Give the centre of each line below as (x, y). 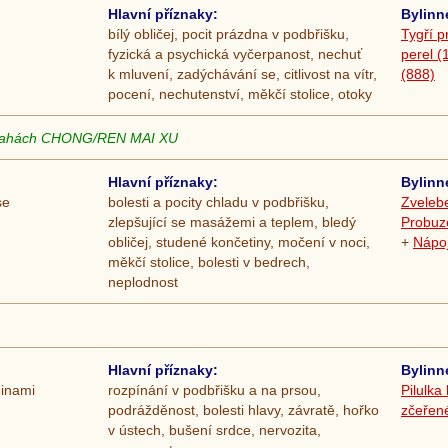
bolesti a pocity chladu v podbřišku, (218, 202)
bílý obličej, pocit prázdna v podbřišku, (228, 34)
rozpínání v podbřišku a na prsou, (214, 390)
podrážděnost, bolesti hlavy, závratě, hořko (243, 410)
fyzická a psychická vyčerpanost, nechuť (235, 54)
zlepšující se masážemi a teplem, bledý (232, 222)
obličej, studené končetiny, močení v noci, (239, 242)
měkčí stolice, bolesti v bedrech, (209, 262)
